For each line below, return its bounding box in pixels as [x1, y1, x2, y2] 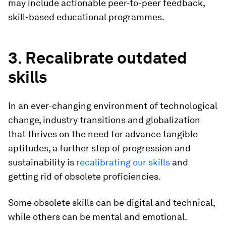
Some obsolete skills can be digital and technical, [8, 197, 215, 208]
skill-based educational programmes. [8, 12, 164, 23]
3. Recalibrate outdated [8, 48, 187, 68]
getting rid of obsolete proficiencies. [8, 171, 161, 182]
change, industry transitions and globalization [8, 115, 200, 126]
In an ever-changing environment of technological [8, 100, 217, 111]
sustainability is [8, 157, 76, 168]
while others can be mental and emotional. [8, 211, 187, 222]
